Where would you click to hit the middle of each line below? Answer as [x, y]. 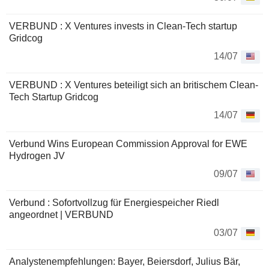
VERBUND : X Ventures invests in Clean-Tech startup [123, 26]
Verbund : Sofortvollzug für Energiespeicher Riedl [114, 203]
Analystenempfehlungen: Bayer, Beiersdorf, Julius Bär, [125, 262]
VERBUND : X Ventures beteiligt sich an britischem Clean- [134, 85]
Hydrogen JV [37, 156]
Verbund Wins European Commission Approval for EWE [128, 144]
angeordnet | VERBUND [61, 215]
